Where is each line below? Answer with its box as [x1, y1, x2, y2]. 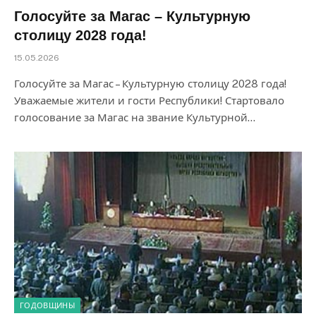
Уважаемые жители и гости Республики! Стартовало [14, 94, 284, 107]
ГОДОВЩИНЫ [20, 301, 75, 310]
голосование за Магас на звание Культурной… [14, 111, 255, 123]
